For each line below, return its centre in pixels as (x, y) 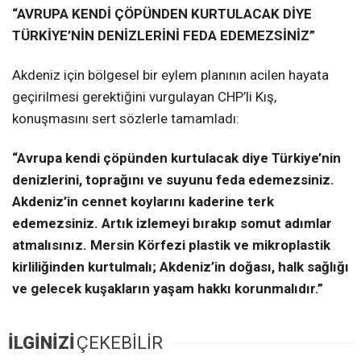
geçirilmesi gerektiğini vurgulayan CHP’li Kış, (144, 96)
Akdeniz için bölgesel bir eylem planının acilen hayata (170, 75)
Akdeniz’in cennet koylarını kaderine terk (143, 201)
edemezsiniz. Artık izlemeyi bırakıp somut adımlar (172, 223)
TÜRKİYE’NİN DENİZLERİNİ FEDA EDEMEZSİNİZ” (164, 35)
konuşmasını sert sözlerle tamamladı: (126, 118)
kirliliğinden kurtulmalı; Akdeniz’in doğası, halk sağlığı (180, 266)
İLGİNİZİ (41, 342)
